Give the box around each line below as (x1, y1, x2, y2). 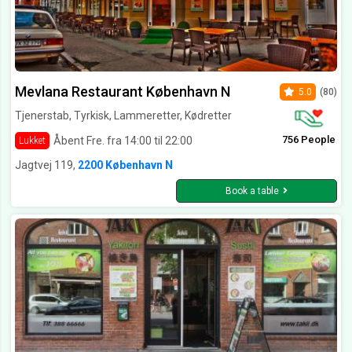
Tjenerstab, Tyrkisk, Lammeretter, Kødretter (15, 109, 232, 123)
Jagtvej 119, (15, 159, 78, 172)
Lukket (19, 135, 46, 147)
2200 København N (78, 159, 173, 172)
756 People (281, 134, 335, 146)
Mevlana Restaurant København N (15, 83, 230, 101)
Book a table (225, 185, 279, 197)
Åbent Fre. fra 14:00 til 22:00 (53, 134, 192, 147)
